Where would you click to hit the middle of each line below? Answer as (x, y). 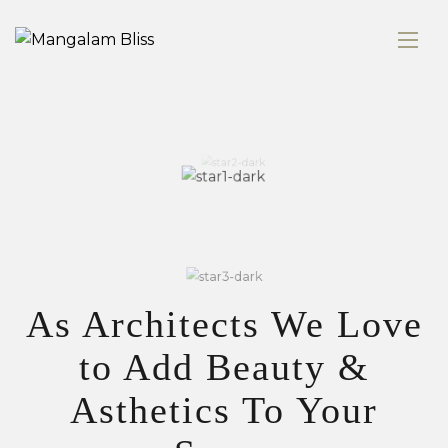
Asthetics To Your (224, 410)
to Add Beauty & (224, 367)
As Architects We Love (224, 324)
